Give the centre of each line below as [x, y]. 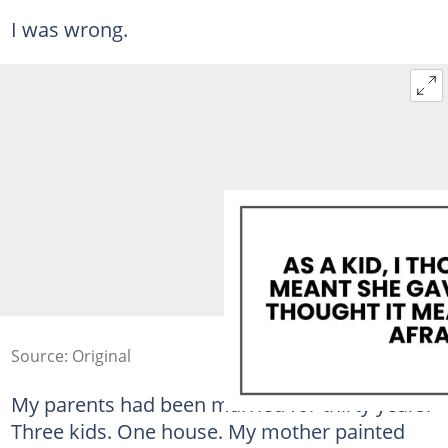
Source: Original [70, 355]
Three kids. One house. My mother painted [207, 430]
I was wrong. [69, 28]
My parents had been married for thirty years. [220, 403]
